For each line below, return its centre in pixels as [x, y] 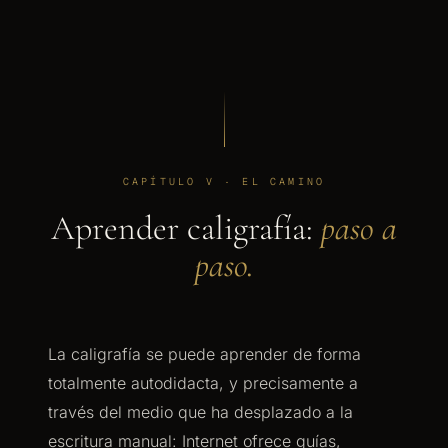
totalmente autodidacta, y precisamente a [203, 383]
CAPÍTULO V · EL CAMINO [224, 181]
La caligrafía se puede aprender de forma [204, 354]
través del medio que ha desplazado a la [200, 412]
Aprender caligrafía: [186, 228]
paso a [359, 228]
